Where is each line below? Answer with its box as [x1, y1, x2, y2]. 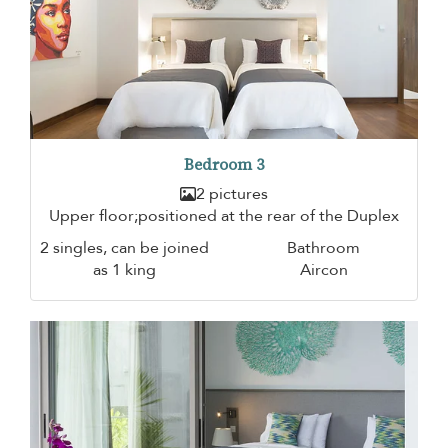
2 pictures [196, 183, 268, 206]
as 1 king [93, 259, 156, 282]
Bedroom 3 [184, 154, 264, 176]
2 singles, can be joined [40, 237, 209, 260]
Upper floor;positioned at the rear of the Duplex [49, 205, 399, 228]
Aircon [299, 259, 348, 282]
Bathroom [287, 237, 360, 260]
